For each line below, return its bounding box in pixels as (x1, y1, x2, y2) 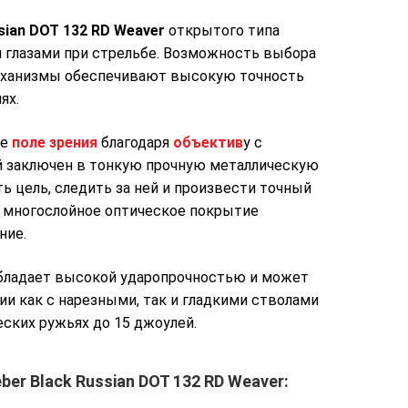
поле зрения (12, 133, 97, 151)
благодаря (97, 133, 173, 151)
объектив (173, 133, 243, 151)
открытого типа (165, 22, 280, 40)
